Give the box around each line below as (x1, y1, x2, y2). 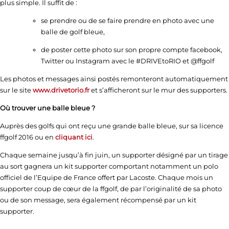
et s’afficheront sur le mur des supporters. (89, 86, 227, 95)
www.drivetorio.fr (33, 86, 89, 95)
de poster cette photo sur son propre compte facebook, (41, 45, 222, 54)
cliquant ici (55, 133, 93, 142)
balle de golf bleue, (41, 28, 105, 36)
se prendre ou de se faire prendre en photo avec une (41, 16, 214, 25)
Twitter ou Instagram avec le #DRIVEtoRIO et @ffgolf (41, 57, 214, 65)
